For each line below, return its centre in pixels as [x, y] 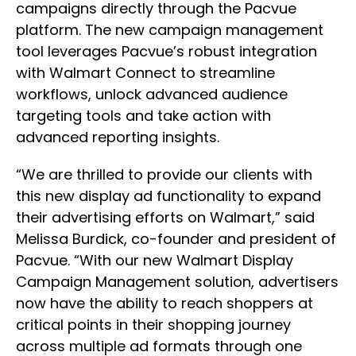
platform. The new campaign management [170, 30]
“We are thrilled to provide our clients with [164, 175]
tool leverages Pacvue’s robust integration [166, 52]
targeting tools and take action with [143, 116]
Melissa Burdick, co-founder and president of [176, 239]
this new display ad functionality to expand [168, 196]
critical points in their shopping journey [153, 325]
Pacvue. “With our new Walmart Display [155, 261]
